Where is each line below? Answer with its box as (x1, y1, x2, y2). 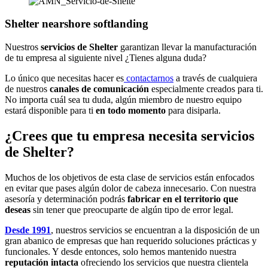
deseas (5, 204, 31, 215)
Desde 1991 (5, 224, 51, 235)
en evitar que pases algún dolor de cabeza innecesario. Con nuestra (5, 182, 256, 193)
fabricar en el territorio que (127, 193, 238, 204)
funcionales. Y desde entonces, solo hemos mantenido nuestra (5, 246, 236, 257)
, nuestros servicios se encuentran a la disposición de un (51, 224, 260, 235)
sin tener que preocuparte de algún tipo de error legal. (31, 204, 233, 215)
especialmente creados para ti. (149, 83, 263, 94)
